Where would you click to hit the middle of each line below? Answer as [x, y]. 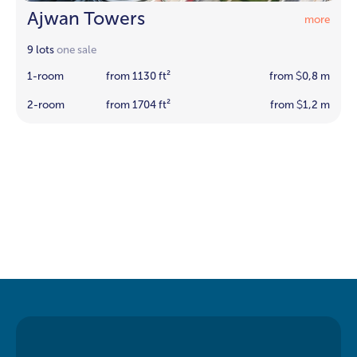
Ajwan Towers [86, 19]
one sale [77, 50]
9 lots [41, 50]
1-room [46, 76]
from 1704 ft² [139, 104]
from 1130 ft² [139, 76]
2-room [46, 104]
